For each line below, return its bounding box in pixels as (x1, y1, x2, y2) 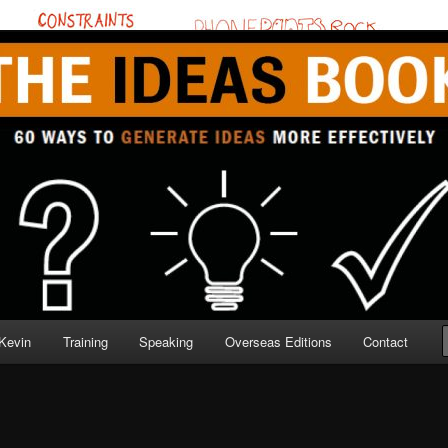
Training (62, 332, 108, 351)
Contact (363, 332, 409, 351)
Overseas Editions (224, 332, 332, 351)
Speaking (139, 332, 194, 351)
